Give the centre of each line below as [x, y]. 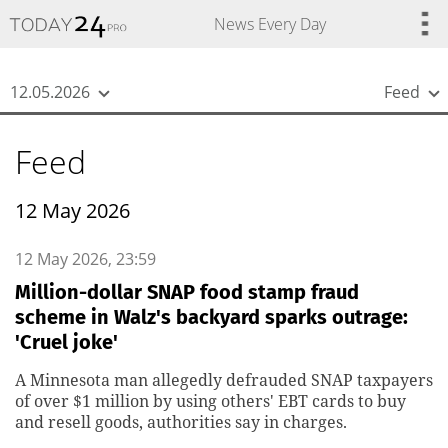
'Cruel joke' [66, 342]
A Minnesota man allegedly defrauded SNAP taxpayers [224, 380]
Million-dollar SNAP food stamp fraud [187, 292]
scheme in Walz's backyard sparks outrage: [211, 317]
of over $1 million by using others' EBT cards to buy [210, 401]
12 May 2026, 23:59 [85, 259]
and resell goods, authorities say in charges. [181, 422]
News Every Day [269, 24]
